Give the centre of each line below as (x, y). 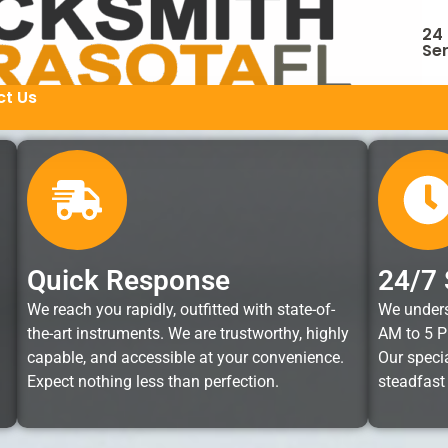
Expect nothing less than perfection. (153, 381)
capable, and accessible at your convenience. (186, 357)
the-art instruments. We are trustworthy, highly (188, 333)
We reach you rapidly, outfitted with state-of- (181, 309)
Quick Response (129, 280)
